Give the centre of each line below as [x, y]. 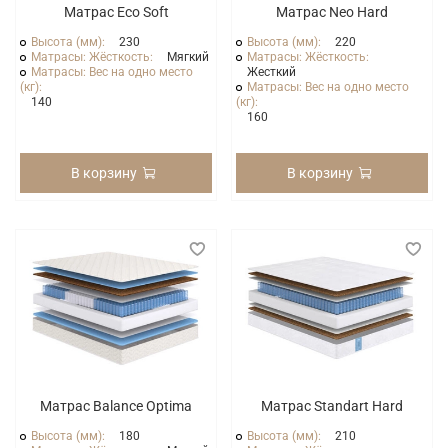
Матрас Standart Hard [332, 405]
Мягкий [188, 56]
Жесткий [272, 71]
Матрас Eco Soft [116, 11]
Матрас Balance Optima [116, 405]
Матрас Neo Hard [332, 11]
